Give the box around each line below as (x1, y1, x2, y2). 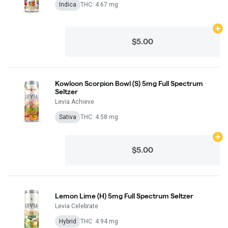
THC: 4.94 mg (80, 217, 118, 225)
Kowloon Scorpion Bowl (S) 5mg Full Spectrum (55, 79, 203, 88)
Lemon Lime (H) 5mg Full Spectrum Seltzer (55, 191, 193, 200)
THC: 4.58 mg (80, 113, 118, 121)
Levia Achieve (55, 98, 94, 105)
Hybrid (59, 217, 76, 225)
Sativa (59, 113, 76, 121)
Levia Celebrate (55, 202, 98, 210)
